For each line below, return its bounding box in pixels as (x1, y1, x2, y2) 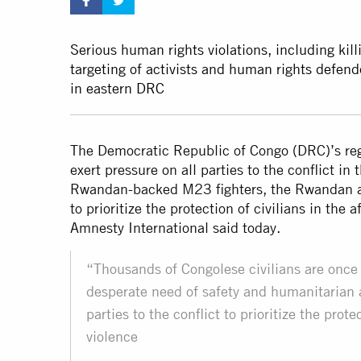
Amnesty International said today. (70, 219, 280, 237)
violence (86, 328, 138, 346)
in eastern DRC (70, 80, 164, 98)
